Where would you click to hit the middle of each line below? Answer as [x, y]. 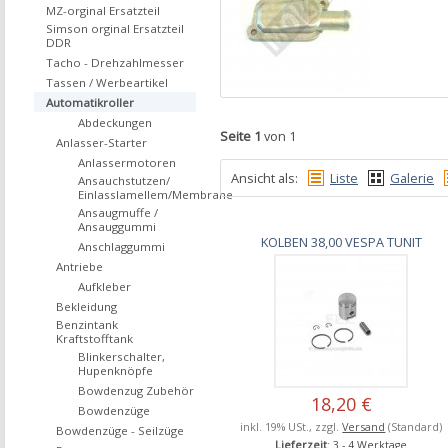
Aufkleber [104, 286]
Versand [364, 427]
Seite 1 [240, 135]
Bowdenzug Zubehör [136, 390]
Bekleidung [86, 306]
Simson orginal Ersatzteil [115, 28]
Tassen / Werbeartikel [107, 82]
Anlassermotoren [127, 162]
